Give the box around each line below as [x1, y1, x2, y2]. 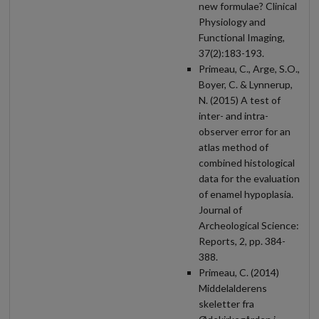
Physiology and [199, 15, 266, 28]
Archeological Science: [199, 219, 299, 231]
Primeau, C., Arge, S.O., [199, 62, 300, 75]
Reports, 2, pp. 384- [199, 234, 286, 247]
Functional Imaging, [199, 31, 285, 43]
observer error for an [199, 125, 291, 137]
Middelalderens [199, 281, 267, 294]
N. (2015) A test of [199, 93, 281, 106]
